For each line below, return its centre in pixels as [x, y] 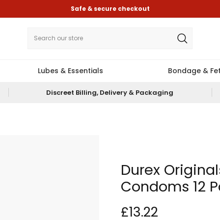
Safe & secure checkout [110, 9]
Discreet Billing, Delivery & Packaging [110, 92]
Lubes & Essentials [70, 70]
